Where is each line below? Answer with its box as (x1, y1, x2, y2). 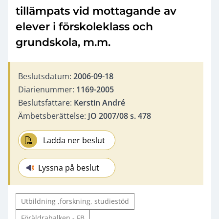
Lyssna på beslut (38, 162, 99, 173)
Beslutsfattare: (18, 97, 74, 108)
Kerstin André (74, 97, 125, 108)
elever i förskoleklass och (16, 20, 153, 33)
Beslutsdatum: (18, 70, 73, 82)
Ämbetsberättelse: (18, 110, 88, 121)
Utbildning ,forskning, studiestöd (21, 196, 129, 206)
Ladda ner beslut (43, 134, 106, 146)
